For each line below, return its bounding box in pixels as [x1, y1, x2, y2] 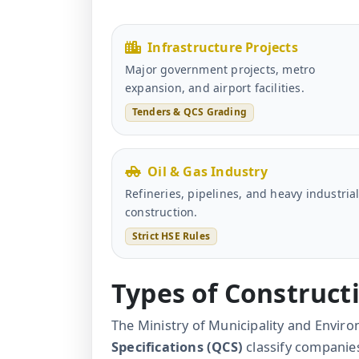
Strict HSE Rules [131, 228, 210, 243]
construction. [125, 204, 198, 220]
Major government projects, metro [125, 62, 316, 78]
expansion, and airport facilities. [125, 80, 305, 96]
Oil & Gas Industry [147, 162, 268, 180]
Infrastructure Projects [147, 38, 298, 57]
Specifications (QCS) [111, 337, 243, 356]
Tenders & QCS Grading [131, 105, 247, 119]
